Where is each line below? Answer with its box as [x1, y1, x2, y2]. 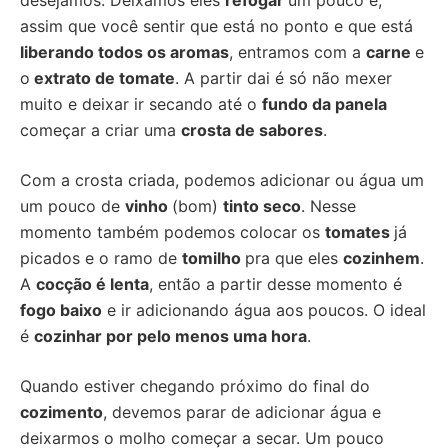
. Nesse [301, 196, 356, 216]
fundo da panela [262, 94, 387, 114]
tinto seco [223, 196, 301, 216]
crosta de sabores [181, 120, 323, 140]
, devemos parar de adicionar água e [103, 402, 381, 422]
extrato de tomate [30, 68, 175, 88]
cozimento [20, 402, 103, 422]
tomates [325, 222, 394, 242]
